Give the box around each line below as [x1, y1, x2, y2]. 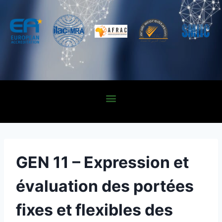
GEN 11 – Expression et [16, 152, 189, 172]
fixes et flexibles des [16, 200, 173, 220]
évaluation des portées [16, 176, 194, 196]
